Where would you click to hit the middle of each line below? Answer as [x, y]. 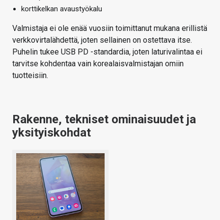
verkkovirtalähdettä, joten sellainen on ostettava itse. [102, 40]
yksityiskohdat [52, 132]
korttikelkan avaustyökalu [62, 9]
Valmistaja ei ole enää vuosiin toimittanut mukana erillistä [110, 28]
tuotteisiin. [30, 75]
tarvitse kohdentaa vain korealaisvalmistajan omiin [98, 63]
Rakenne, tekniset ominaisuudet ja [104, 119]
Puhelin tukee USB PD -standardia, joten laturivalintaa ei [107, 52]
